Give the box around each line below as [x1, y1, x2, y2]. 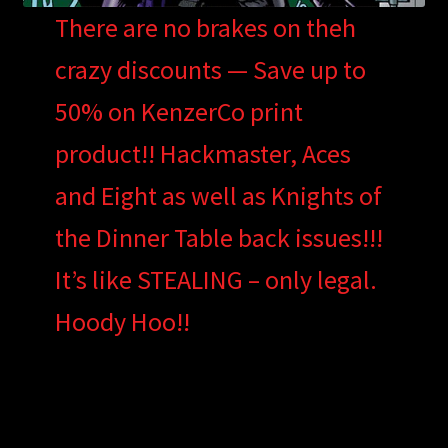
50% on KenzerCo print [54, 95, 303, 129]
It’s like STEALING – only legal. [54, 263, 377, 297]
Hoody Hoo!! [54, 305, 190, 339]
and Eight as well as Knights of [54, 179, 382, 213]
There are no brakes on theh [54, 11, 356, 45]
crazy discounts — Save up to [54, 53, 366, 87]
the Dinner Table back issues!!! [54, 221, 383, 255]
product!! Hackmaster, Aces [54, 137, 351, 171]
